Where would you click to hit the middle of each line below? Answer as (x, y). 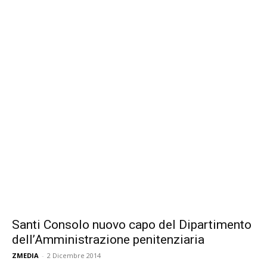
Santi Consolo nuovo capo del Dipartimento (132, 225)
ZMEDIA (25, 256)
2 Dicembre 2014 (74, 256)
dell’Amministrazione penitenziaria (108, 240)
